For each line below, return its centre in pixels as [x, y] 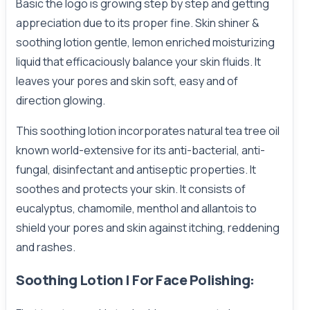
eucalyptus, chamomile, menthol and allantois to [136, 208]
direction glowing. [61, 100]
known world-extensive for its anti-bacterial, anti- [140, 150]
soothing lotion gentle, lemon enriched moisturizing [145, 42]
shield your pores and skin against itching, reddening [148, 228]
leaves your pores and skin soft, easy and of [127, 81]
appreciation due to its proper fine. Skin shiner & [138, 23]
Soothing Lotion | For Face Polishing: [135, 280]
